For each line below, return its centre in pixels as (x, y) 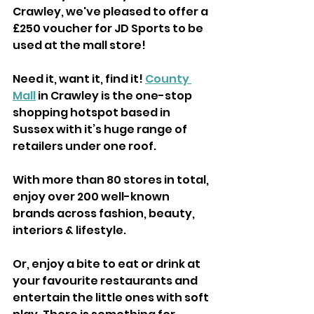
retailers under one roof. (84, 146)
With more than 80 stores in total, (112, 180)
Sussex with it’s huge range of (101, 130)
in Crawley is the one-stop (115, 96)
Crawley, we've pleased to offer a (111, 12)
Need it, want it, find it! (79, 79)
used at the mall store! (80, 46)
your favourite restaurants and (106, 281)
